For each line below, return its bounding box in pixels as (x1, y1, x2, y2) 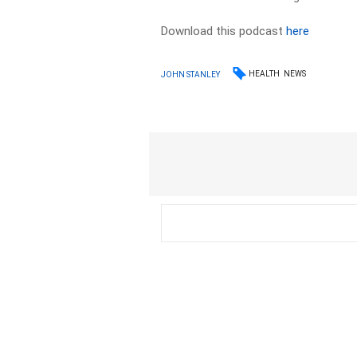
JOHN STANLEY (161, 69, 221, 79)
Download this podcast (161, 24, 287, 38)
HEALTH (249, 69, 280, 78)
